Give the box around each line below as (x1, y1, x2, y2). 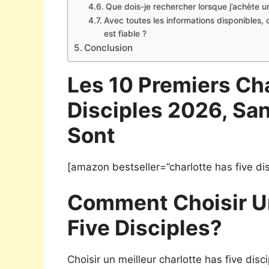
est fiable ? (103, 28, 147, 38)
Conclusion (84, 41, 133, 53)
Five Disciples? (67, 215, 222, 241)
